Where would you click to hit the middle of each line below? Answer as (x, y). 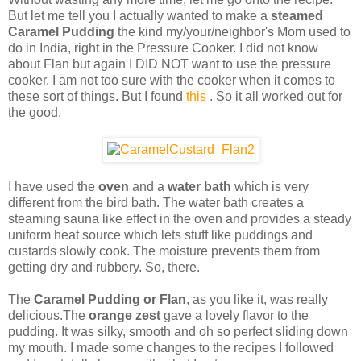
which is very (270, 187)
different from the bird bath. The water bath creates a (156, 203)
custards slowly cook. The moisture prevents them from (164, 251)
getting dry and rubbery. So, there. (104, 268)
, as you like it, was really (257, 300)
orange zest (126, 316)
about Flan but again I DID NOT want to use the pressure (170, 64)
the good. (35, 113)
